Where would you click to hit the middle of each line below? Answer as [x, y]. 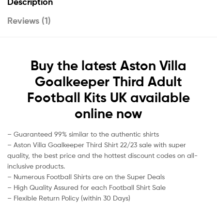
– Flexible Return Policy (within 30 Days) [69, 198]
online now [108, 113]
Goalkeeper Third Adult [108, 81]
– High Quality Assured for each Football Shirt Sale [86, 187]
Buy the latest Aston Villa [108, 65]
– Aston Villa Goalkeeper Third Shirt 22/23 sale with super [97, 145]
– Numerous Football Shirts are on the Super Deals [86, 177]
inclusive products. [36, 166]
